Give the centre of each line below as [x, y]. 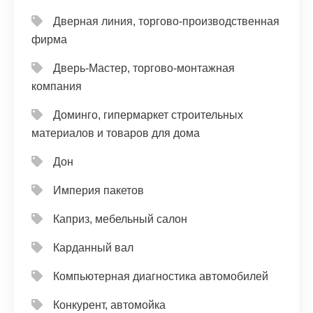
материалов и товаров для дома [116, 133]
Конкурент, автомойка [109, 305]
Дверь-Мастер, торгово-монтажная [144, 68]
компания [57, 87]
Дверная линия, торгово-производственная [166, 22]
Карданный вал [93, 248]
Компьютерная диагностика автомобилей [161, 277]
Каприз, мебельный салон [120, 219]
